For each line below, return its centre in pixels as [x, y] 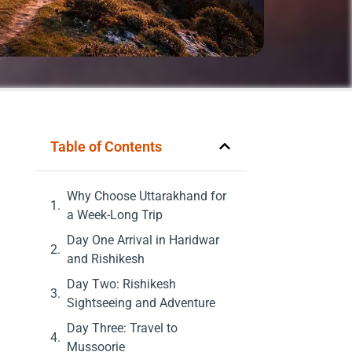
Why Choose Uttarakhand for [146, 196]
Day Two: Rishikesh [121, 284]
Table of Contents [106, 146]
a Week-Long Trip [114, 214]
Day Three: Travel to [122, 328]
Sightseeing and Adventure [141, 302]
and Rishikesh [105, 258]
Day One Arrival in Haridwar [143, 240]
